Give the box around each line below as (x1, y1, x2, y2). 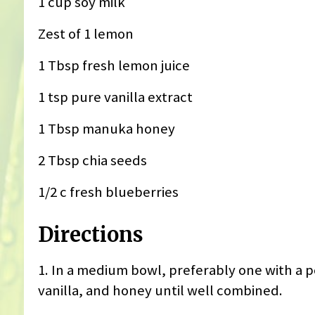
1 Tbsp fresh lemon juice (37, 56, 190, 75)
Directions (37, 222, 143, 248)
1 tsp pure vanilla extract (37, 88, 193, 107)
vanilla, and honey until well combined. (37, 281, 283, 300)
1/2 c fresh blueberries (37, 183, 179, 202)
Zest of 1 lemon (37, 25, 134, 44)
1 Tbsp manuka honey (37, 120, 175, 139)
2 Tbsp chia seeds (37, 151, 147, 170)
